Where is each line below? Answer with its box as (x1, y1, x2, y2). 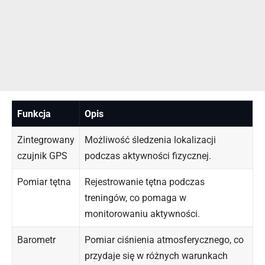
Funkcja (17, 108, 51, 120)
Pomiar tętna (17, 176, 71, 188)
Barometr (17, 234, 56, 246)
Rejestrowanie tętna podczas (85, 176, 205, 188)
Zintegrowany (17, 134, 75, 146)
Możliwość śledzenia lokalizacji (85, 134, 216, 146)
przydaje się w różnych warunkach (85, 250, 228, 262)
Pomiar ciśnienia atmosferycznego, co (85, 234, 244, 246)
